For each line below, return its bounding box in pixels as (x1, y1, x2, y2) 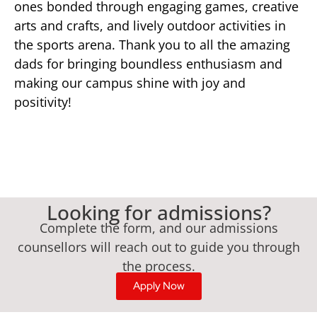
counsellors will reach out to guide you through (17, 238, 300, 256)
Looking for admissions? (46, 199, 271, 226)
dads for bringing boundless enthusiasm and (14, 55, 282, 73)
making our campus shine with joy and (14, 74, 246, 92)
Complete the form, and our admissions (39, 219, 278, 237)
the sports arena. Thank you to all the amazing (14, 36, 290, 54)
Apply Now (132, 278, 185, 293)
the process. (122, 258, 195, 275)
